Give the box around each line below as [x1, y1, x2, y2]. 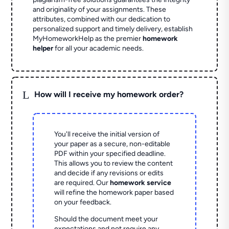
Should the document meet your [54, 215, 158, 224]
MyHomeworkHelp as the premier [33, 34, 143, 43]
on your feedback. [54, 198, 112, 207]
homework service [110, 178, 172, 188]
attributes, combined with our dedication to [33, 15, 171, 24]
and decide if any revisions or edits [54, 169, 164, 178]
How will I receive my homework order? [34, 89, 184, 99]
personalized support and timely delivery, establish [33, 25, 193, 34]
